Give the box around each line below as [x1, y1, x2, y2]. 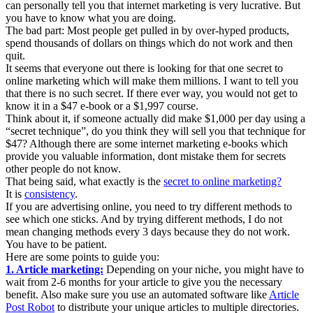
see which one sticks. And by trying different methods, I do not [6, 213, 282, 226]
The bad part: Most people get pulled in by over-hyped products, [6, 24, 289, 37]
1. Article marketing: [6, 263, 103, 276]
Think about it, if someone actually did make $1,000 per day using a [6, 112, 305, 125]
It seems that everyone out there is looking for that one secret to [6, 62, 283, 75]
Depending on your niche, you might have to [103, 263, 304, 276]
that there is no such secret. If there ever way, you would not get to [6, 87, 298, 100]
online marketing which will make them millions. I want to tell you [6, 75, 298, 87]
